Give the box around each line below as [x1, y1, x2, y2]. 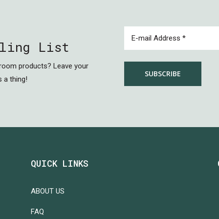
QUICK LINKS [31, 157, 89, 169]
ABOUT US [31, 187, 65, 196]
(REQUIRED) [146, 38, 189, 47]
